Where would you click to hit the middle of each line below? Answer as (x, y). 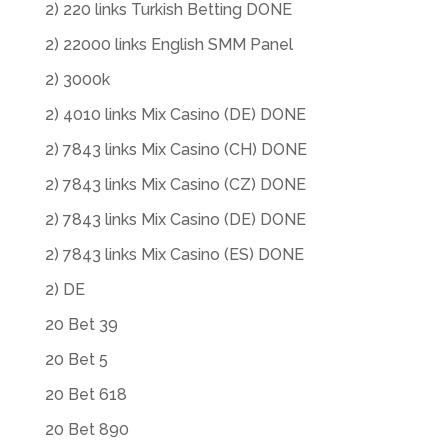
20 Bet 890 (86, 429)
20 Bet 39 (81, 324)
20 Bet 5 (76, 359)
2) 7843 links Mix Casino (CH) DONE (175, 149)
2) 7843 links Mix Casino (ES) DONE (174, 254)
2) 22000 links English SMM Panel (168, 44)
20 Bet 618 (85, 394)
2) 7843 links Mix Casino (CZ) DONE (175, 184)
